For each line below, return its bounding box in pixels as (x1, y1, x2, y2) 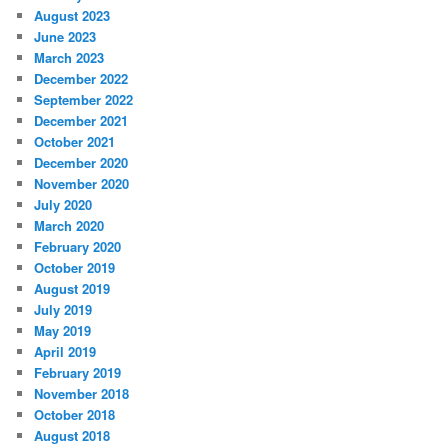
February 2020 (34, 236, 122, 256)
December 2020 (34, 152, 129, 172)
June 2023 (34, 26, 97, 46)
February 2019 (34, 362, 122, 382)
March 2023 (34, 47, 105, 67)
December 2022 (34, 68, 129, 88)
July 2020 (34, 194, 93, 214)
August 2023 (34, 5, 111, 25)
